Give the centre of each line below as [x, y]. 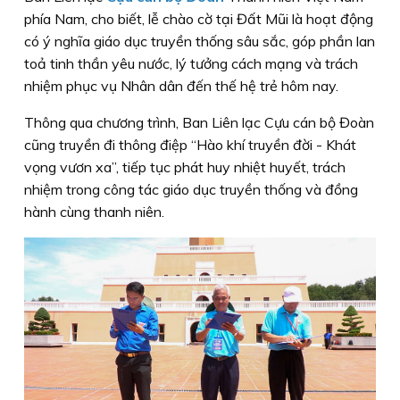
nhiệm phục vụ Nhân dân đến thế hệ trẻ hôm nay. [181, 86]
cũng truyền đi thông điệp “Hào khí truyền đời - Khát [190, 145]
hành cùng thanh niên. [94, 212]
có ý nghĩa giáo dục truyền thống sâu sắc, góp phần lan [200, 42]
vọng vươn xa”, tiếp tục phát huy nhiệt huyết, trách [185, 167]
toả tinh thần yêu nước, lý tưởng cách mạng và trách [191, 64]
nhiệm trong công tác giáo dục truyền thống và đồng [191, 190]
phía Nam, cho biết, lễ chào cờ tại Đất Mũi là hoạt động [199, 19]
